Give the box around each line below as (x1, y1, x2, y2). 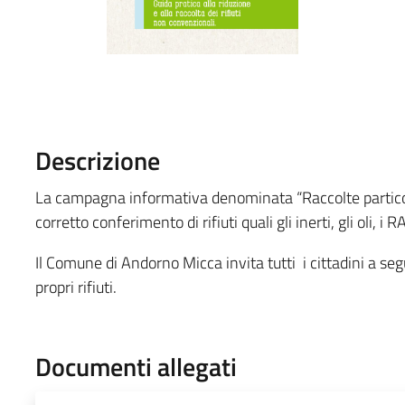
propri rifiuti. (34, 274, 117, 299)
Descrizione (34, 140, 160, 180)
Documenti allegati (34, 346, 237, 386)
